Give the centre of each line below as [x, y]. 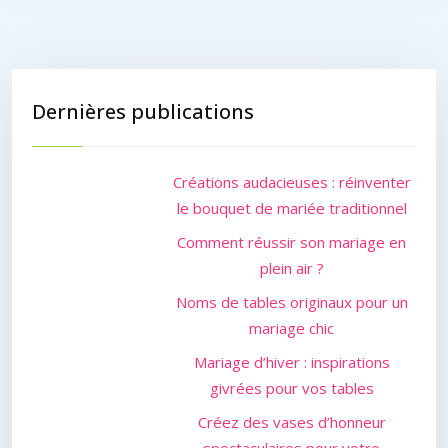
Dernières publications [143, 111]
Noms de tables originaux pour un [291, 302]
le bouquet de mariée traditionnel [291, 208]
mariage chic [292, 328]
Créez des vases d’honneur [291, 422]
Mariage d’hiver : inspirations [291, 362]
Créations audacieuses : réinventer [291, 182]
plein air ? [291, 268]
